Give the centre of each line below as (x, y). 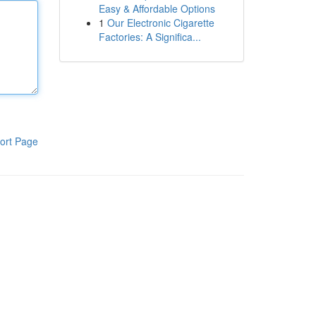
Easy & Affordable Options (157, 8)
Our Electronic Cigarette (160, 23)
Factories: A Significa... (150, 37)
